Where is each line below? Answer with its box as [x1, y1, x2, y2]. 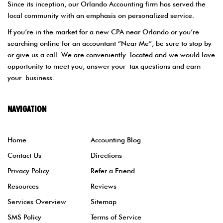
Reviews [91, 182, 117, 190]
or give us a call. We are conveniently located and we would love [7, 50, 215, 59]
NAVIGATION [7, 104, 46, 114]
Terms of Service [91, 213, 142, 221]
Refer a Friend [91, 166, 135, 175]
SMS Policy [7, 213, 41, 221]
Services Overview [7, 197, 66, 206]
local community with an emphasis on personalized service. [7, 11, 194, 19]
